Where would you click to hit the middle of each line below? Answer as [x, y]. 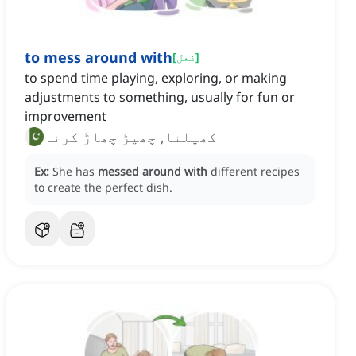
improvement [66, 116]
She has [75, 172]
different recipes [255, 172]
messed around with [153, 172]
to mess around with [99, 58]
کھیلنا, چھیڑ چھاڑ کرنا [130, 137]
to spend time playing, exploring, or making [156, 78]
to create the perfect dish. [103, 188]
